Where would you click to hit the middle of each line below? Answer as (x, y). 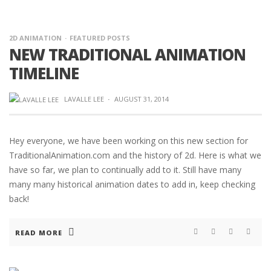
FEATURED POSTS (100, 38)
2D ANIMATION (35, 38)
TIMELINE (44, 73)
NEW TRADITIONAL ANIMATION (127, 54)
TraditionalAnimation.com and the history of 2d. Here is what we (135, 155)
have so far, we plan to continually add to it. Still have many (125, 170)
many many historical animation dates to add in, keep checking (132, 184)
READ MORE (39, 233)
